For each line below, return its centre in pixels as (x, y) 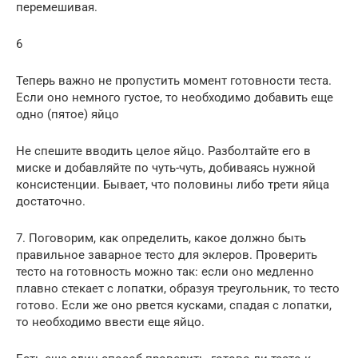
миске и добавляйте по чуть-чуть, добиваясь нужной (166, 168)
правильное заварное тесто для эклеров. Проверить (167, 255)
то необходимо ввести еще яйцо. (110, 322)
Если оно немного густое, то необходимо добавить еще (175, 98)
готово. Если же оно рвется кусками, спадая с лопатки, (174, 306)
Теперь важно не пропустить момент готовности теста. (174, 81)
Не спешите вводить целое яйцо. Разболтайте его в (163, 151)
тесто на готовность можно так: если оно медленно (165, 272)
